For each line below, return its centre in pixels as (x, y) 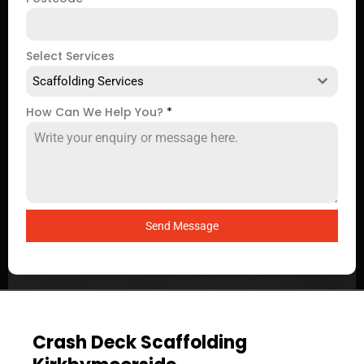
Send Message (182, 226)
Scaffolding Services (88, 81)
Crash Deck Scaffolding (140, 342)
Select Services (70, 56)
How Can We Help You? (96, 112)
